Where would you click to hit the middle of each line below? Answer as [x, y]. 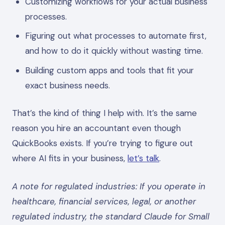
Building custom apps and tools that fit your [109, 70]
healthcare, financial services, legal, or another [104, 201]
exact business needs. [67, 85]
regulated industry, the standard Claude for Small [111, 216]
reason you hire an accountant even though [96, 128]
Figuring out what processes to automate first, [116, 36]
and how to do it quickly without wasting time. [114, 51]
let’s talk [143, 158]
